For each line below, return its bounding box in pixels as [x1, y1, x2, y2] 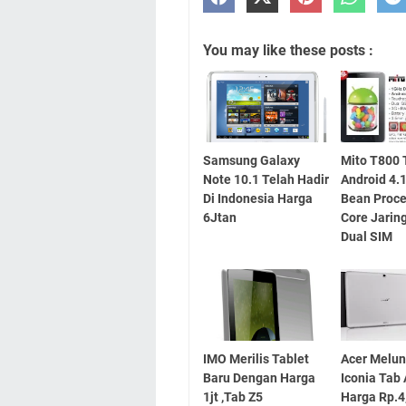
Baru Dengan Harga [203, 370, 315, 385]
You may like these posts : [203, 41, 373, 59]
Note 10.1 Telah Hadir [203, 171, 329, 187]
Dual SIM [341, 228, 393, 244]
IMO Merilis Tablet [203, 351, 309, 366]
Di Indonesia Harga [203, 190, 313, 206]
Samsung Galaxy [203, 152, 300, 168]
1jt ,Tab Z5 [203, 389, 263, 404]
